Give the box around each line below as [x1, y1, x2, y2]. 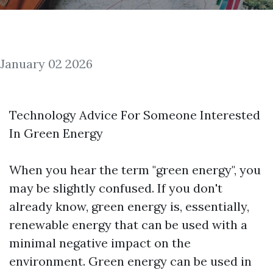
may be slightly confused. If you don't [9, 180, 222, 196]
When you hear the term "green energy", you [9, 162, 261, 177]
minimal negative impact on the [9, 235, 191, 250]
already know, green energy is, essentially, [9, 199, 249, 214]
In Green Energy [9, 126, 103, 141]
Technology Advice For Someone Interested [9, 107, 260, 122]
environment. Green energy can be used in [9, 253, 252, 269]
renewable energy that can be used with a [9, 217, 247, 232]
